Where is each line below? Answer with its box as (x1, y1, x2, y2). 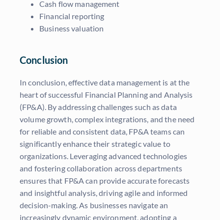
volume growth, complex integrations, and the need (20, 114, 195, 124)
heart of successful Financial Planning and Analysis (20, 90, 193, 100)
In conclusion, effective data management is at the (20, 78, 190, 87)
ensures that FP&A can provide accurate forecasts (20, 176, 190, 186)
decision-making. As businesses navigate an (20, 200, 168, 210)
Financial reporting (39, 11, 105, 21)
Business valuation (39, 24, 104, 33)
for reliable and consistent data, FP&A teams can (20, 127, 185, 137)
